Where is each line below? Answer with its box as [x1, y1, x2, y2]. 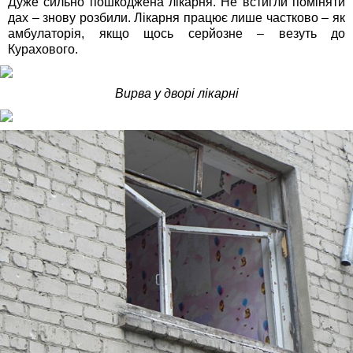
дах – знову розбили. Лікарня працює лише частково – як [8, 11, 345, 25]
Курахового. [8, 43, 78, 57]
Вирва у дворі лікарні [114, 87, 239, 101]
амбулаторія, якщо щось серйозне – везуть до [8, 27, 345, 41]
